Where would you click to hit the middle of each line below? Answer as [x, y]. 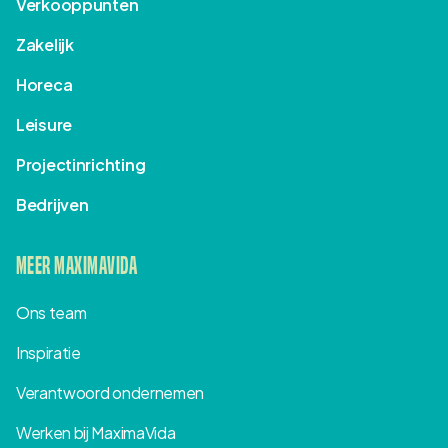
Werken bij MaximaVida [96, 432]
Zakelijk [45, 44]
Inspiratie [48, 352]
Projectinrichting [81, 164]
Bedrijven [52, 204]
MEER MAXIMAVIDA [77, 262]
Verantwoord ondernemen [110, 392]
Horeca [44, 84]
